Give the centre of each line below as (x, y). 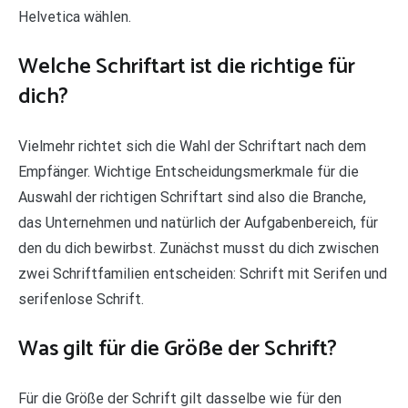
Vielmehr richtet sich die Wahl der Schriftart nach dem (192, 147)
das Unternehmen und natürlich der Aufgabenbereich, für (198, 223)
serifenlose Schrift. (81, 300)
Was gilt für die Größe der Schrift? (178, 350)
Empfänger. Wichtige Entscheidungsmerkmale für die (189, 172)
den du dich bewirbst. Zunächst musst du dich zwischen (199, 249)
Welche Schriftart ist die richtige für (187, 67)
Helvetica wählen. (75, 17)
